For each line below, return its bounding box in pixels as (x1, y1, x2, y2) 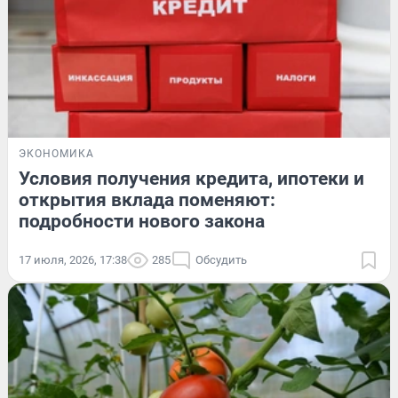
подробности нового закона (19, 210, 265, 232)
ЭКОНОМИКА (19, 147, 94, 160)
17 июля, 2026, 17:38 (19, 252, 127, 267)
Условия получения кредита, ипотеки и (19, 167, 364, 189)
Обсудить (195, 252, 247, 267)
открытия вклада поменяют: (19, 188, 275, 211)
